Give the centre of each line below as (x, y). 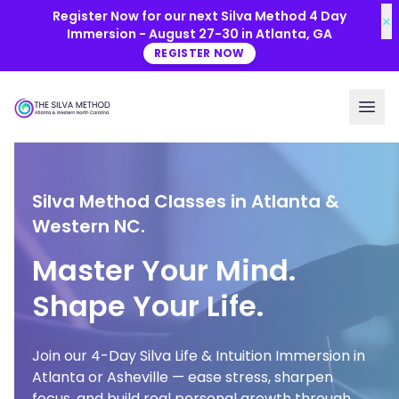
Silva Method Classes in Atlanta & (186, 201)
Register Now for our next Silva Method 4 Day (199, 16)
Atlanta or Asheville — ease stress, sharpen (183, 377)
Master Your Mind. (164, 270)
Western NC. (89, 226)
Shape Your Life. (148, 306)
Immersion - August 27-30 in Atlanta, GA (199, 34)
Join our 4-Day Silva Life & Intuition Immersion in (199, 356)
